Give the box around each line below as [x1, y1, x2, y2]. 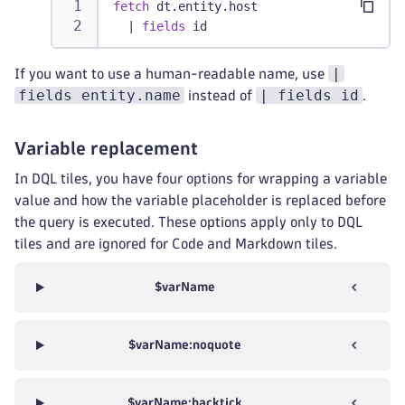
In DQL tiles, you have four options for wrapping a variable [14, 172, 387, 185]
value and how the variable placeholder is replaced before [14, 193, 386, 207]
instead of [184, 89, 256, 102]
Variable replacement [14, 140, 198, 156]
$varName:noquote [127, 339, 241, 351]
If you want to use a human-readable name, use [14, 67, 328, 80]
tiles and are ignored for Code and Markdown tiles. [14, 237, 337, 250]
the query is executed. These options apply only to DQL [14, 215, 363, 229]
